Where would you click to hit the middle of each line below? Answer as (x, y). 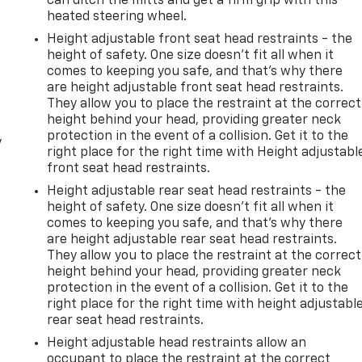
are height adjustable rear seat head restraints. (192, 240)
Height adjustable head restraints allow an (177, 343)
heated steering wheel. (117, 17)
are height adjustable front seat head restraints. (196, 88)
